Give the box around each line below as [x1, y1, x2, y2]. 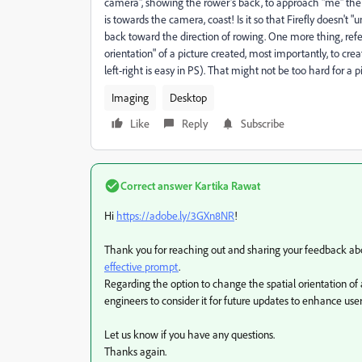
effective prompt [104, 259, 179, 273]
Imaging [112, 90, 149, 104]
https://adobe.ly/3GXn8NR [116, 208, 234, 222]
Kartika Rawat [192, 179, 260, 192]
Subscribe [241, 116, 284, 130]
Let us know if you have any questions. [104, 327, 275, 341]
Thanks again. [104, 344, 166, 358]
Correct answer [120, 179, 192, 192]
